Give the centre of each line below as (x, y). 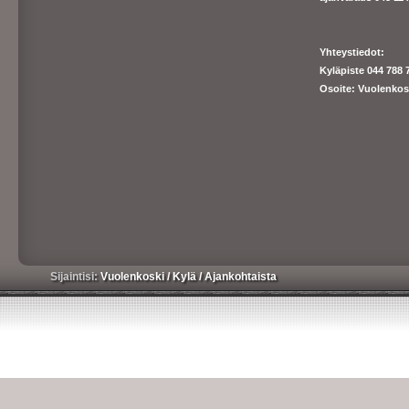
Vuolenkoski (134, 277)
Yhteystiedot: (352, 52)
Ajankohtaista (241, 277)
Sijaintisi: (75, 277)
